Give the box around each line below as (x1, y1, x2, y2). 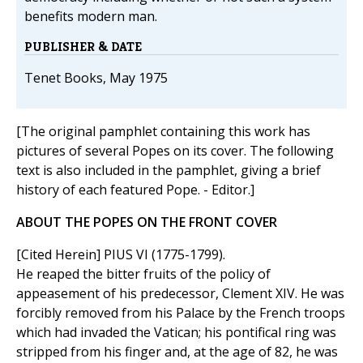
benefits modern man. (24, 7, 157, 26)
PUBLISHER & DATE (24, 38, 142, 56)
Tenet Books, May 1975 (24, 69, 168, 88)
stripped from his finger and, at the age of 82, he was (16, 343, 338, 361)
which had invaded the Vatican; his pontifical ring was (16, 323, 336, 342)
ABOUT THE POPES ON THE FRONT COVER (16, 213, 277, 232)
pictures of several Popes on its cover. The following (16, 142, 334, 160)
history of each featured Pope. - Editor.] (16, 181, 254, 199)
